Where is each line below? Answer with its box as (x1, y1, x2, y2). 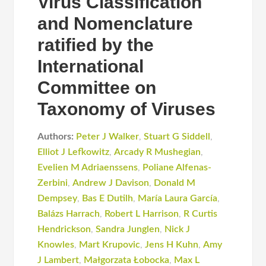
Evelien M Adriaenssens (37, 163, 138, 172)
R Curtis (183, 209, 218, 218)
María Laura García (138, 194, 218, 203)
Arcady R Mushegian (114, 147, 201, 157)
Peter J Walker (76, 132, 140, 141)
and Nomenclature (37, 14, 194, 33)
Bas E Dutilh (82, 194, 134, 203)
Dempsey (37, 194, 78, 203)
